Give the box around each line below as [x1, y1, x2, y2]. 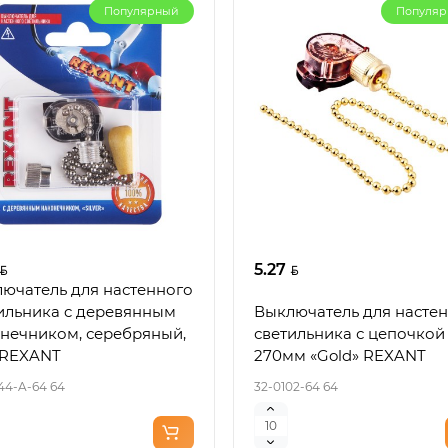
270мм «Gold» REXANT [253, 345, 426, 365]
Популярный [103, 4, 179, 19]
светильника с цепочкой [253, 323, 445, 343]
